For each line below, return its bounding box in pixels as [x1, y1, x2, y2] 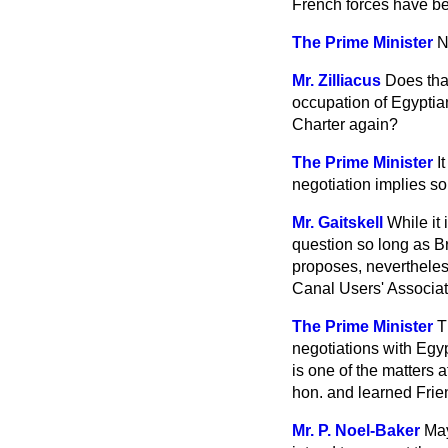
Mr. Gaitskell [292, 214, 383, 231]
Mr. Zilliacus [292, 72, 381, 89]
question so [292, 236, 378, 253]
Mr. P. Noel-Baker [292, 422, 420, 439]
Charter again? [292, 116, 398, 133]
